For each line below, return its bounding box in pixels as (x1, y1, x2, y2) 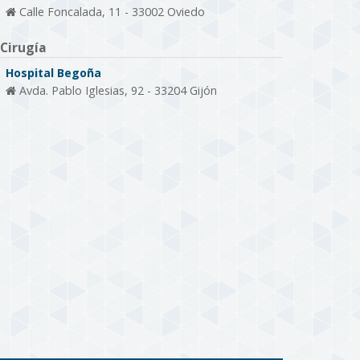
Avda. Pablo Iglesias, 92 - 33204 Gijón (15, 83, 217, 99)
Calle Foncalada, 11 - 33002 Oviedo (15, 4, 205, 20)
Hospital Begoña (5, 65, 101, 81)
